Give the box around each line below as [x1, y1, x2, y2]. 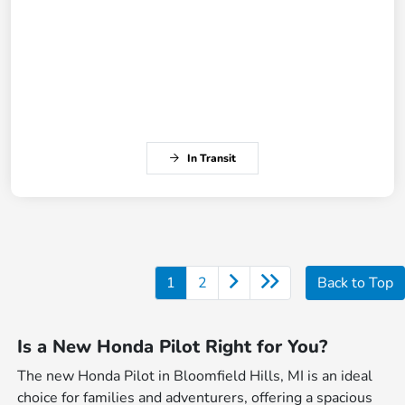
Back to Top [317, 273, 393, 294]
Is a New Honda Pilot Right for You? [17, 334, 328, 360]
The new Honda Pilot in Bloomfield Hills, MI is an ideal [17, 366, 373, 387]
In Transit [187, 151, 236, 166]
